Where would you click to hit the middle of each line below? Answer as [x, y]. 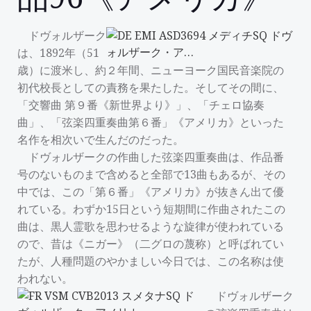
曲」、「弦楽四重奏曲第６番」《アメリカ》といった [151, 122]
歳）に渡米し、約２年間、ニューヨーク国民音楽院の [151, 70]
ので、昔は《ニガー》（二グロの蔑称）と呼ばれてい [151, 244]
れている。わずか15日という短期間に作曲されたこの [151, 209]
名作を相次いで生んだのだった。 [101, 140]
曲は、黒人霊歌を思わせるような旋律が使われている [151, 226]
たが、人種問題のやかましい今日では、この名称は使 [151, 261]
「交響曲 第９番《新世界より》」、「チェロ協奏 [141, 105]
